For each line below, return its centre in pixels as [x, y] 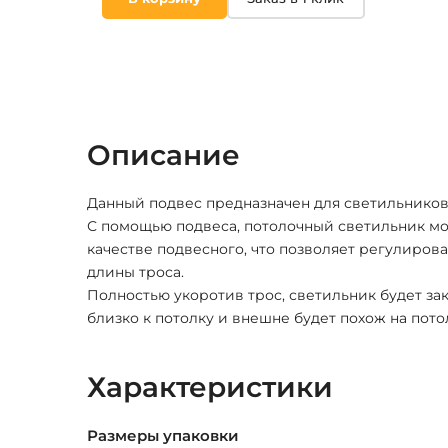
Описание [163, 155]
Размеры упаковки [163, 436]
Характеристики [210, 387]
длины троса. [135, 272]
